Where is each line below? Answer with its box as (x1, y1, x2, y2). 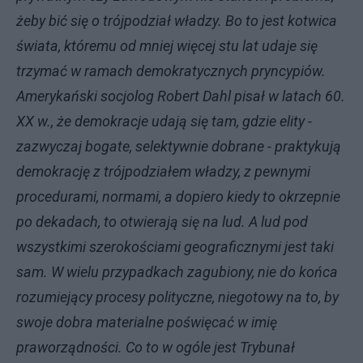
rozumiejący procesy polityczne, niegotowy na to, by (16, 288, 339, 305)
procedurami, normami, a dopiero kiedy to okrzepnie (16, 188, 340, 205)
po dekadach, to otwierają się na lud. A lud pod (16, 213, 308, 230)
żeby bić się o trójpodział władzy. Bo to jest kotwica (16, 12, 337, 29)
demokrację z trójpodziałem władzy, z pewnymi (16, 163, 310, 180)
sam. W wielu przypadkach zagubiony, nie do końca (16, 263, 338, 280)
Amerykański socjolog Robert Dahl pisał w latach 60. (16, 88, 345, 105)
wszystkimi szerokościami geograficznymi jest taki (16, 238, 334, 255)
